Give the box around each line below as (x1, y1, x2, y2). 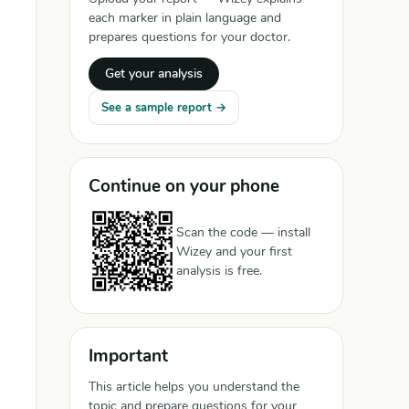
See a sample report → (101, 100, 226, 116)
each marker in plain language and (89, 9, 281, 26)
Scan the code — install (176, 223, 310, 241)
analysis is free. (176, 261, 262, 279)
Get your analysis (105, 65, 203, 82)
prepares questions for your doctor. (89, 28, 290, 46)
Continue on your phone (89, 174, 279, 198)
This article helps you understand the (89, 378, 299, 395)
